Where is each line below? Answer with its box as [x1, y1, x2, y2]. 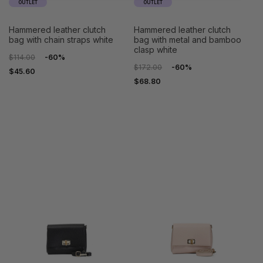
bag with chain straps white [9, 35, 113, 45]
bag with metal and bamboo [134, 35, 242, 45]
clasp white [134, 45, 178, 55]
